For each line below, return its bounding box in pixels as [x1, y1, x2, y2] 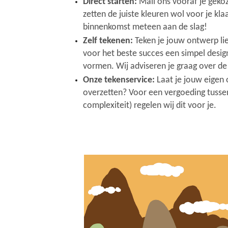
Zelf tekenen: [82, 36, 133, 46]
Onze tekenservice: [82, 75, 155, 85]
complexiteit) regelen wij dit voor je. [82, 100, 216, 110]
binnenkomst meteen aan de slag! [82, 22, 207, 32]
